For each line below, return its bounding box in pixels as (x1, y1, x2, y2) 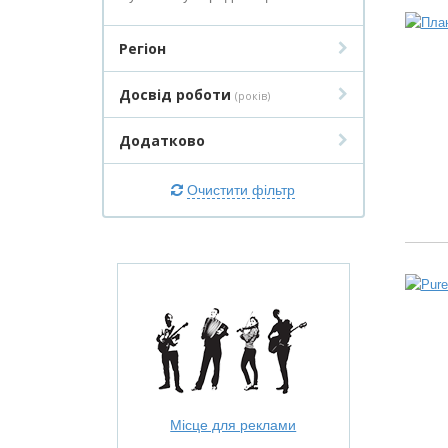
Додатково (119, 131, 205, 150)
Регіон (119, 39, 166, 58)
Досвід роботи (119, 85, 235, 104)
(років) (235, 89, 270, 103)
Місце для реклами (170, 417, 297, 433)
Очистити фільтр (187, 182, 296, 198)
